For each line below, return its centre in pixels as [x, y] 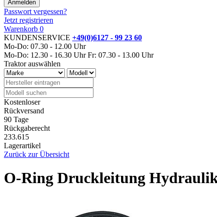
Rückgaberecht [27, 128]
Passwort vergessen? [35, 11]
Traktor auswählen [32, 63]
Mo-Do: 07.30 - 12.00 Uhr [45, 46]
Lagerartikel [22, 145]
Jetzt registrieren [29, 20]
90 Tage [16, 119]
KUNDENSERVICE [38, 37]
